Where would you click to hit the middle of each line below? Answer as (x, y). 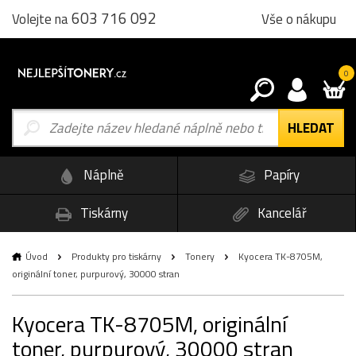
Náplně (102, 175)
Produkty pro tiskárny (116, 256)
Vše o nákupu (299, 19)
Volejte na (42, 19)
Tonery (200, 256)
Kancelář (280, 213)
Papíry (280, 175)
